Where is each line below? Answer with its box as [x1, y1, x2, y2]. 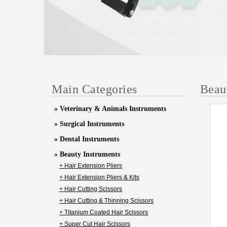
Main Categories [52, 83, 137, 96]
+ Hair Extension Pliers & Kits [59, 174, 139, 181]
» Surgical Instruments [54, 120, 124, 128]
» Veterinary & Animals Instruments [54, 105, 166, 112]
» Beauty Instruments [54, 150, 120, 158]
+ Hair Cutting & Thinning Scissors [59, 197, 154, 204]
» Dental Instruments [54, 135, 119, 143]
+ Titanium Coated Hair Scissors [59, 209, 148, 216]
